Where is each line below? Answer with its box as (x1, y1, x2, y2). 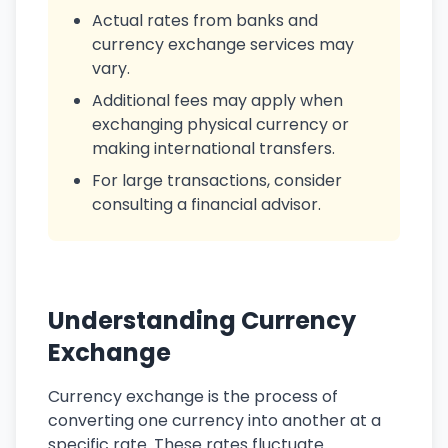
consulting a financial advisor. (92, 193, 321, 216)
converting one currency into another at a (48, 409, 381, 432)
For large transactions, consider (92, 169, 342, 192)
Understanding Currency (48, 304, 356, 337)
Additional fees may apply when (92, 89, 343, 112)
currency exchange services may (92, 33, 354, 56)
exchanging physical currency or (92, 113, 349, 136)
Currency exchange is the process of (48, 385, 338, 408)
